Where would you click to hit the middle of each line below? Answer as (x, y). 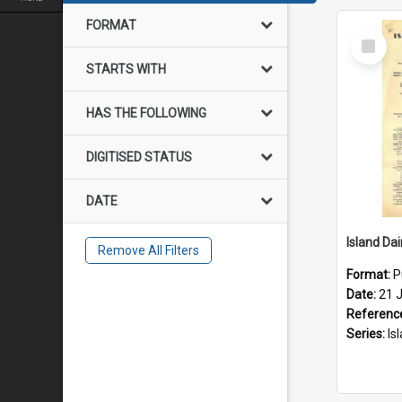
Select (374, 36)
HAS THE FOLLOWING (146, 113)
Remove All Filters (148, 250)
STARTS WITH (126, 69)
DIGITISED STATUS (139, 157)
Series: (367, 334)
